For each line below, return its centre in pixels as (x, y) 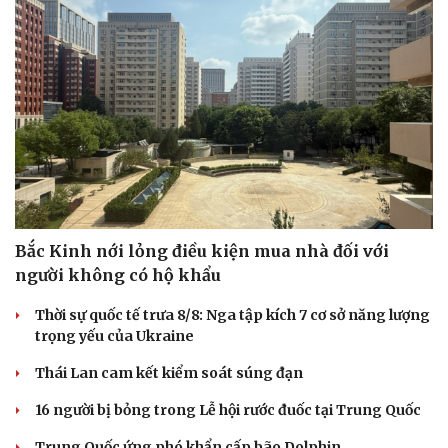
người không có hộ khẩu (118, 275)
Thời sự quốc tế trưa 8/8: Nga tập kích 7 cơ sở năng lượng (232, 315)
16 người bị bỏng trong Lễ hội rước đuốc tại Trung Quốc (228, 410)
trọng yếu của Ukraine (114, 336)
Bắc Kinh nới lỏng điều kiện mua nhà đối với (202, 251)
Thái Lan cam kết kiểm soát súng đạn (169, 373)
